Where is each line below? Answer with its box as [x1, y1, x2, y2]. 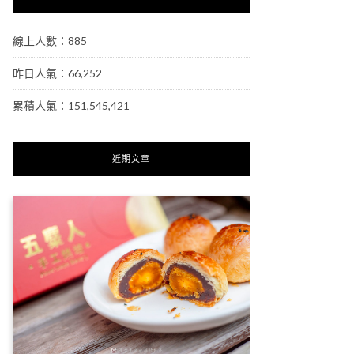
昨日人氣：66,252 [13, 66, 102, 81]
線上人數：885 [13, 34, 87, 48]
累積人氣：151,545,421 [13, 99, 130, 113]
